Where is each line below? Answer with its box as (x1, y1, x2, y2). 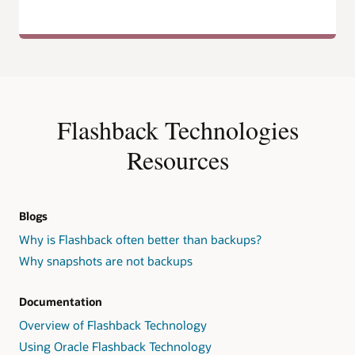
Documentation (19, 294, 102, 310)
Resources (126, 142, 229, 177)
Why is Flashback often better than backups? (19, 231, 261, 247)
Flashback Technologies (56, 112, 299, 147)
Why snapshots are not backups (19, 253, 193, 269)
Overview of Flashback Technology (19, 317, 207, 334)
